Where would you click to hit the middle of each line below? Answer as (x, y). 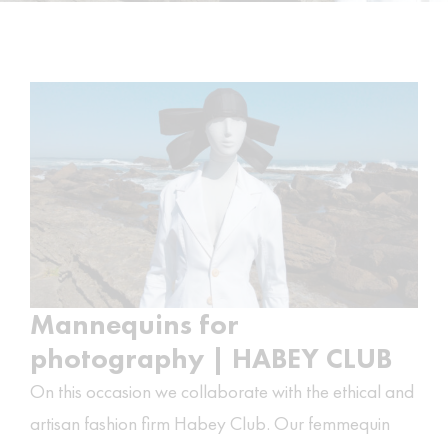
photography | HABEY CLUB (211, 359)
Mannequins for (134, 325)
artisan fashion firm (102, 424)
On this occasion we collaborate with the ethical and (222, 392)
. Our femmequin (328, 424)
